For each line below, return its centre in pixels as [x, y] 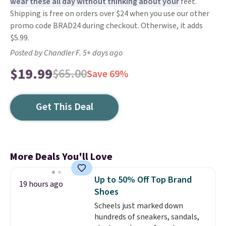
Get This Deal [64, 107]
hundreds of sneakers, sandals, [147, 217]
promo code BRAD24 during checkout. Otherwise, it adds [106, 26]
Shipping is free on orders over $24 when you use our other [110, 14]
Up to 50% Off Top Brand [143, 180]
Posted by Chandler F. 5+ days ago [66, 53]
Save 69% [107, 74]
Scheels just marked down [138, 206]
